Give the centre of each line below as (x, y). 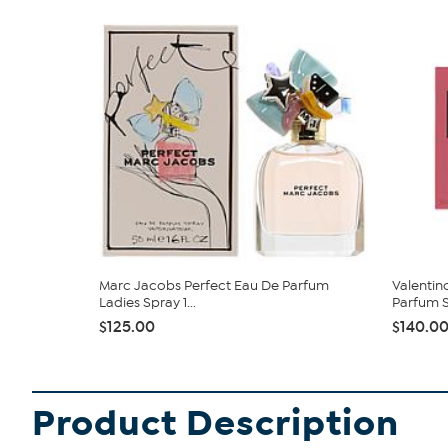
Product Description (215, 423)
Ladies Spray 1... (147, 302)
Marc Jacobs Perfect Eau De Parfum (214, 285)
